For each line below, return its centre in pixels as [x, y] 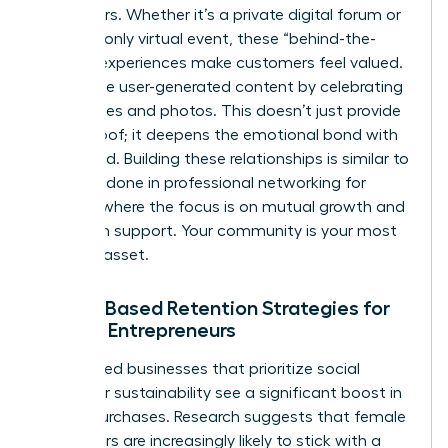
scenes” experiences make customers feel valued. [220, 62]
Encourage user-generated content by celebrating [220, 86]
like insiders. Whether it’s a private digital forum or [219, 14]
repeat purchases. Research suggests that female [221, 416]
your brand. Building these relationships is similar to [223, 158]
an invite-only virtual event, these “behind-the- [206, 38]
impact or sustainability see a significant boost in [219, 392]
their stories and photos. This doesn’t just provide [219, 110]
